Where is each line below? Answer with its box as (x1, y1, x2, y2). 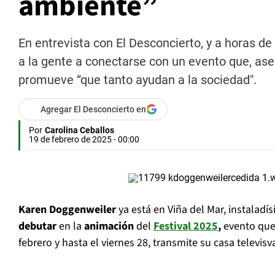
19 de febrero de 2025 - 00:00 (29, 134, 139, 145)
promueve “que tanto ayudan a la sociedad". (18, 72, 257, 88)
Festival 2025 (153, 219, 218, 234)
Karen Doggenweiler (18, 202, 118, 218)
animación (84, 219, 134, 234)
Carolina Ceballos (45, 125, 114, 136)
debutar (18, 219, 59, 234)
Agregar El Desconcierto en (41, 104, 146, 115)
